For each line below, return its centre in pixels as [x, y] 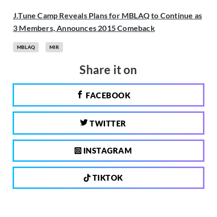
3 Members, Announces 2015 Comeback [84, 28]
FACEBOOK [107, 95]
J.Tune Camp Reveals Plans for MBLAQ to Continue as [108, 15]
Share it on [108, 70]
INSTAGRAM [107, 151]
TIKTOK [107, 178]
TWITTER [107, 124]
